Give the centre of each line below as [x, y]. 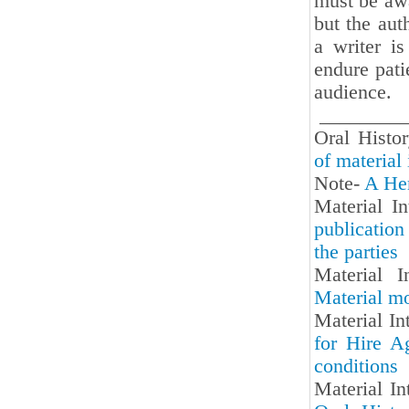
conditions [356, 366]
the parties [356, 252]
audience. [353, 92]
